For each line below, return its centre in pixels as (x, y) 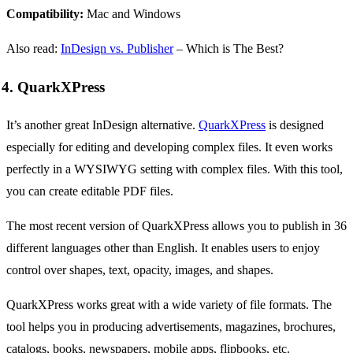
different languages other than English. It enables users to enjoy (163, 248)
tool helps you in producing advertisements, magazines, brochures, (171, 327)
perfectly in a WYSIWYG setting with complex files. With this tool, (175, 169)
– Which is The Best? (229, 49)
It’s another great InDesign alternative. (102, 125)
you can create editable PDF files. (90, 191)
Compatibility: (45, 14)
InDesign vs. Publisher (117, 49)
